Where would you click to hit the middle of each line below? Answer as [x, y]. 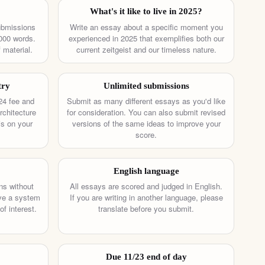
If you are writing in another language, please [146, 198]
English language [146, 171]
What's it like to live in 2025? [146, 12]
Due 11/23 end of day [146, 256]
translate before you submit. [146, 209]
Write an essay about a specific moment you [146, 27]
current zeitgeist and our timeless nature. [146, 49]
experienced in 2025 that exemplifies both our [146, 38]
